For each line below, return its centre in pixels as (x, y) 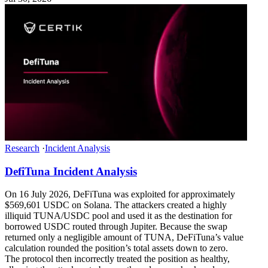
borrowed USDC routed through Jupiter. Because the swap (116, 227)
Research (22, 148)
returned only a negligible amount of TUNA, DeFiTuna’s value (124, 237)
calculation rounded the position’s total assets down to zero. (116, 248)
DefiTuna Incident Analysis (71, 171)
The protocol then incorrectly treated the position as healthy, (117, 259)
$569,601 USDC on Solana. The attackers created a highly (116, 205)
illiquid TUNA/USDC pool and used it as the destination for (118, 216)
